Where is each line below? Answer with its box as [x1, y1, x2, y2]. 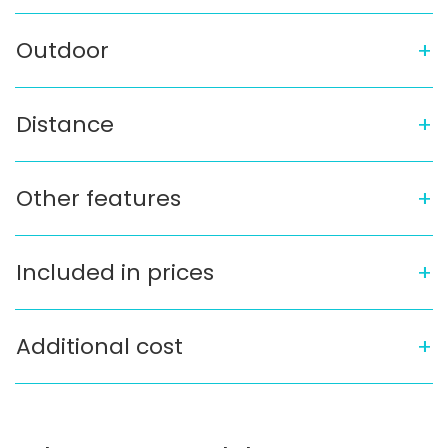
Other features [16, 183, 181, 215]
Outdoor [16, 35, 109, 67]
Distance [16, 109, 114, 141]
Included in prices [16, 257, 214, 289]
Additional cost [16, 331, 183, 363]
